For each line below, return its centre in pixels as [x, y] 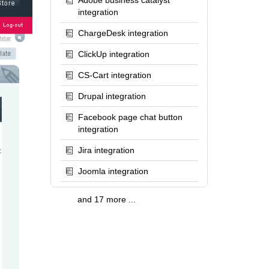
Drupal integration [112, 96]
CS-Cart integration [114, 75]
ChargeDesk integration [123, 33]
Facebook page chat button [130, 117]
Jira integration [106, 150]
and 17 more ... [106, 199]
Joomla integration [113, 171]
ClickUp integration [113, 54]
